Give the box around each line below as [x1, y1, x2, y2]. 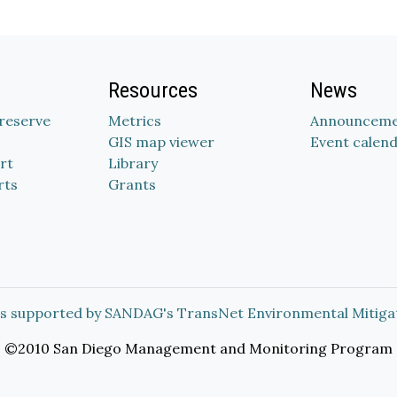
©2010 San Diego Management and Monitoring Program [4, 339, 393, 357]
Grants [108, 175, 156, 193]
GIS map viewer [108, 133, 214, 151]
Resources [108, 78, 198, 103]
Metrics [108, 112, 161, 129]
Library [108, 154, 158, 172]
